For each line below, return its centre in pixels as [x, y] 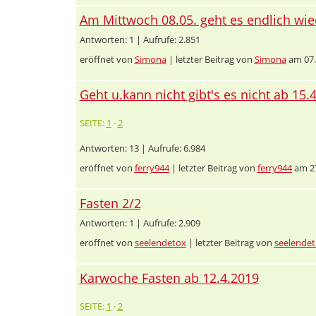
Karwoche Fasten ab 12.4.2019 [169, 278]
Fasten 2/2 [110, 203]
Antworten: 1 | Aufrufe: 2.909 [140, 223]
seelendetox [160, 242]
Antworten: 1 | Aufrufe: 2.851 [140, 39]
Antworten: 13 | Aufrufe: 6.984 [142, 148]
